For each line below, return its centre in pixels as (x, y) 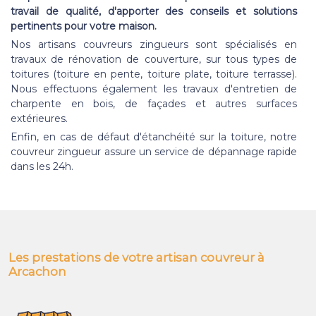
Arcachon (37, 271)
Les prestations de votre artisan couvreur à (136, 257)
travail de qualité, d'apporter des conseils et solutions (154, 11)
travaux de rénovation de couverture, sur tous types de (154, 59)
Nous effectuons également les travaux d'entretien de (154, 89)
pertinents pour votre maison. (85, 26)
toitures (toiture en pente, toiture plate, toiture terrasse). (154, 74)
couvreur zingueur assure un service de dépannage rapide (154, 151)
